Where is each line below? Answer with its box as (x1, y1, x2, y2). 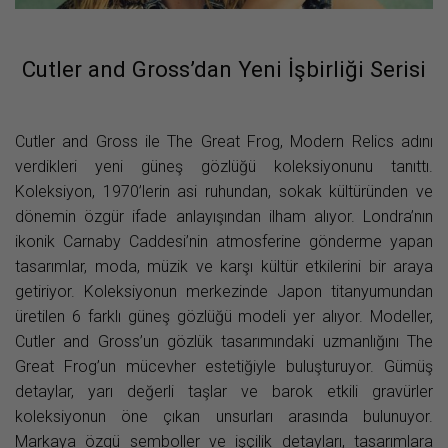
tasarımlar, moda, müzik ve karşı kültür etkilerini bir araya (15, 257, 433, 277)
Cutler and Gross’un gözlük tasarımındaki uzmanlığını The (15, 332, 433, 352)
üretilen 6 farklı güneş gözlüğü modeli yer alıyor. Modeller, (15, 307, 433, 327)
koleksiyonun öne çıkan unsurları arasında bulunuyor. (15, 407, 433, 427)
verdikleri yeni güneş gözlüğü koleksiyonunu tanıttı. (15, 157, 433, 177)
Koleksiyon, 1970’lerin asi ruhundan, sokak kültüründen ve (15, 182, 433, 202)
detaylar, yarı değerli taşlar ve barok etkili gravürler (15, 382, 433, 402)
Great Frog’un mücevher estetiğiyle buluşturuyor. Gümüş (15, 357, 433, 377)
